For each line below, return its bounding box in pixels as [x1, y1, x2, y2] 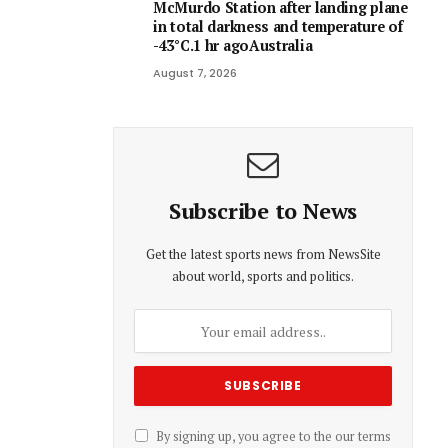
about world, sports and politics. [172, 267, 354, 286]
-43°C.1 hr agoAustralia [153, 36, 313, 56]
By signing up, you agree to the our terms [153, 428, 391, 446]
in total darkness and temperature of [153, 17, 403, 37]
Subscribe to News [168, 196, 358, 226]
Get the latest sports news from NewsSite [145, 245, 381, 264]
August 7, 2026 [153, 65, 237, 82]
